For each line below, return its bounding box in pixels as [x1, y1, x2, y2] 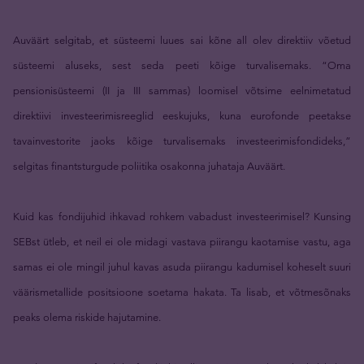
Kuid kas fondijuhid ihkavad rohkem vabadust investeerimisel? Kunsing [13, 210, 351, 223]
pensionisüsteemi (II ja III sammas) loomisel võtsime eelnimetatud [13, 84, 351, 97]
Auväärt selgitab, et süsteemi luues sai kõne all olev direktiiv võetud [13, 33, 351, 46]
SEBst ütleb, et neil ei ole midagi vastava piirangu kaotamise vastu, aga [13, 235, 351, 248]
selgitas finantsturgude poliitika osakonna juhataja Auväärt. [13, 159, 285, 172]
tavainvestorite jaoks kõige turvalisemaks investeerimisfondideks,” [13, 134, 351, 147]
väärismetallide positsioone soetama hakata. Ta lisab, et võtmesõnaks [13, 285, 351, 298]
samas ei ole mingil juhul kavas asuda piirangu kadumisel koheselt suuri [13, 260, 351, 273]
